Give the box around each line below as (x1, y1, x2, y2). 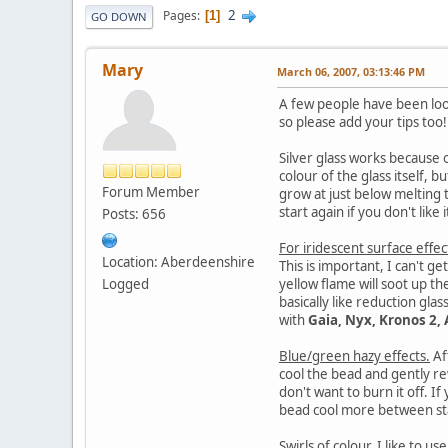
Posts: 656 (102, 204, 166, 223)
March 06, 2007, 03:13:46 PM (277, 63, 425, 79)
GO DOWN (91, 8, 147, 24)
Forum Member (102, 182, 200, 201)
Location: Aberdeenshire (102, 252, 255, 271)
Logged (102, 274, 149, 293)
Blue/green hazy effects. (279, 346, 430, 365)
